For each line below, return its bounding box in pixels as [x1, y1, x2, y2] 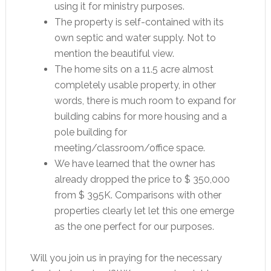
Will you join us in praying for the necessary [30, 252, 222, 264]
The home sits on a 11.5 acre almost [54, 63, 214, 75]
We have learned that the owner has [54, 157, 215, 169]
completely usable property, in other [54, 79, 216, 91]
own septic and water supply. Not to [54, 31, 216, 44]
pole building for [54, 126, 127, 138]
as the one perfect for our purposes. [54, 220, 214, 232]
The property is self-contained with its [54, 16, 224, 28]
